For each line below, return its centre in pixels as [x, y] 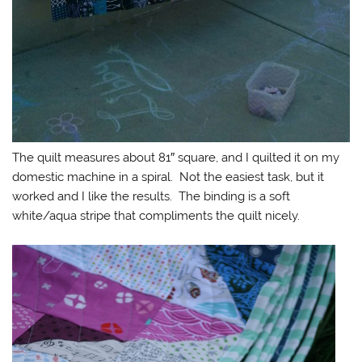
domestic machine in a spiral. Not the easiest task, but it [168, 177]
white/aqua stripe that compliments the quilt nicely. [156, 215]
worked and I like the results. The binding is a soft [152, 196]
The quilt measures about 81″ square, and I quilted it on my [176, 157]
